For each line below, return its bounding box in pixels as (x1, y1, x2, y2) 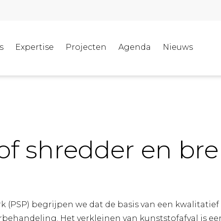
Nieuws (162, 42, 193, 52)
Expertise (15, 42, 54, 52)
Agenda (118, 42, 151, 52)
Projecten (65, 42, 107, 52)
